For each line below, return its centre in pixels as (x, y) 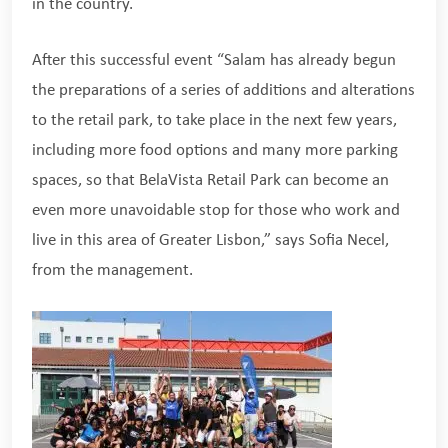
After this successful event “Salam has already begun (214, 60)
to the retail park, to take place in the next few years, (214, 120)
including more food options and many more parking (215, 150)
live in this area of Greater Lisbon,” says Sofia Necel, (210, 240)
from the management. (112, 270)
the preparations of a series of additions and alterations (223, 90)
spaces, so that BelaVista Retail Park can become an (210, 180)
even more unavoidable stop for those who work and (216, 210)
